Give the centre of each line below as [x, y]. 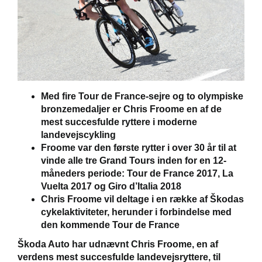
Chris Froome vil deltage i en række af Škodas [142, 199]
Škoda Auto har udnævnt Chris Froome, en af [118, 244]
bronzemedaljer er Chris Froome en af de [131, 109]
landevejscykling [78, 135]
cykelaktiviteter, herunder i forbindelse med [136, 212]
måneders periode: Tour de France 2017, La [137, 174]
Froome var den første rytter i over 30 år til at [139, 148]
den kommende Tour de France [110, 225]
